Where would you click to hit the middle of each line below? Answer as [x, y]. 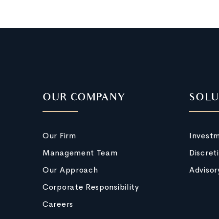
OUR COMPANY [84, 98]
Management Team [80, 153]
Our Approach [70, 170]
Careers [58, 204]
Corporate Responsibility [91, 187]
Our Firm [59, 136]
